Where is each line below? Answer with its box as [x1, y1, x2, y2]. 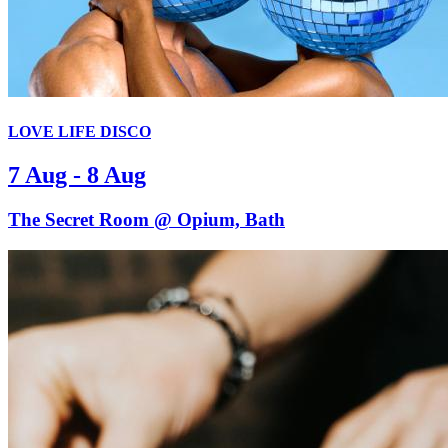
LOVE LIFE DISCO [8, 122, 151, 140]
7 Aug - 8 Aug [8, 161, 146, 188]
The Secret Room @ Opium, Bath [8, 208, 285, 230]
